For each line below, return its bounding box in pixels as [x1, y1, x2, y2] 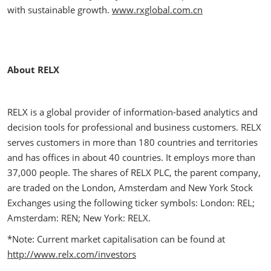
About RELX [7, 64, 59, 76]
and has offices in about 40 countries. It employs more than [7, 151, 255, 163]
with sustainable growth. [7, 4, 112, 16]
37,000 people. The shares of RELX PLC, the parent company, [7, 166, 261, 178]
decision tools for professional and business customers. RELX [7, 121, 261, 133]
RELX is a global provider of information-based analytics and [7, 106, 258, 118]
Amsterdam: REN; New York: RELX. [7, 212, 151, 224]
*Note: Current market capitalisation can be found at [7, 233, 225, 245]
